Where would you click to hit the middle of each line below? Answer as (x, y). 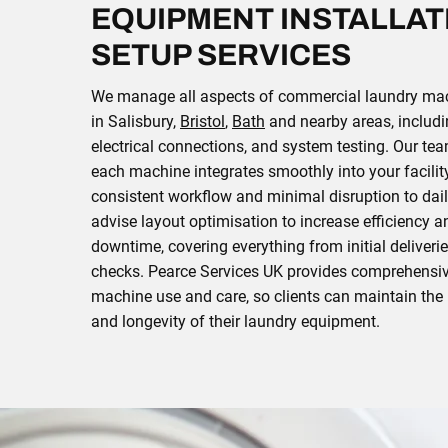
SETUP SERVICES (221, 55)
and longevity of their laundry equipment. (235, 321)
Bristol (202, 121)
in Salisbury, (135, 121)
